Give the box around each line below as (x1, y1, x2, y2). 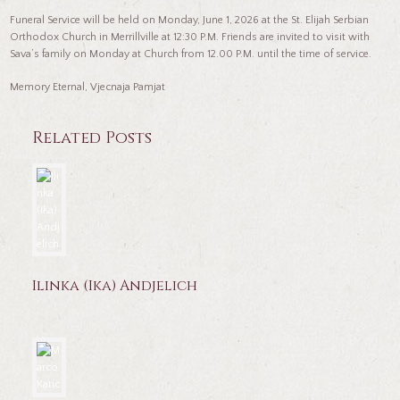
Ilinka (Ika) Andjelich (32, 276, 198, 296)
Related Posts (32, 126, 153, 149)
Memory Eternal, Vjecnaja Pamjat (10, 80, 166, 93)
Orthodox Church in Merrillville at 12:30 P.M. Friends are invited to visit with (10, 30, 371, 43)
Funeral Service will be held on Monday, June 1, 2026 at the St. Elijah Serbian (10, 13, 370, 26)
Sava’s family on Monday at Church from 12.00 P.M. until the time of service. (10, 47, 372, 60)
